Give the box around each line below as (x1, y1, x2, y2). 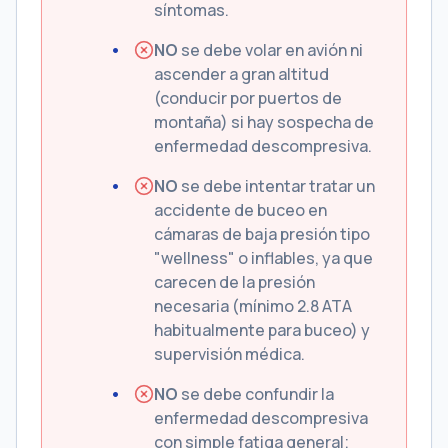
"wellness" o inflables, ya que (154, 247, 373, 269)
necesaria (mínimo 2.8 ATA (154, 295, 352, 317)
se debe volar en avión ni (178, 39, 363, 61)
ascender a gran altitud (154, 63, 329, 85)
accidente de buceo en (154, 199, 327, 221)
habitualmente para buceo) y (154, 319, 370, 341)
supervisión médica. (154, 343, 305, 365)
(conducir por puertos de (154, 87, 342, 109)
